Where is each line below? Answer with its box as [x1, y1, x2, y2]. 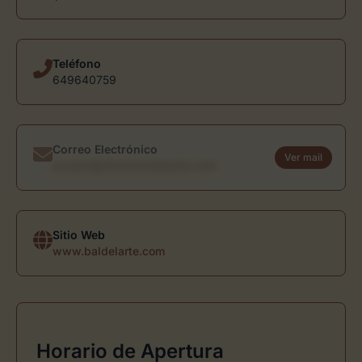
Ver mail [284, 151, 322, 163]
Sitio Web [53, 228, 105, 242]
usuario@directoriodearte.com [53, 158, 216, 172]
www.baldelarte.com [53, 244, 165, 258]
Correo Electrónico [53, 142, 158, 156]
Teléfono [53, 57, 101, 70]
